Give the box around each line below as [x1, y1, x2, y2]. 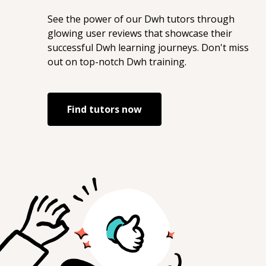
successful [47, 41, 96, 54]
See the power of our [47, 12, 144, 26]
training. [147, 55, 186, 68]
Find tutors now [67, 103, 142, 116]
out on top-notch [47, 55, 126, 68]
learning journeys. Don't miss [116, 41, 249, 54]
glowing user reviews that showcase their [47, 27, 232, 40]
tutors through [164, 12, 235, 26]
